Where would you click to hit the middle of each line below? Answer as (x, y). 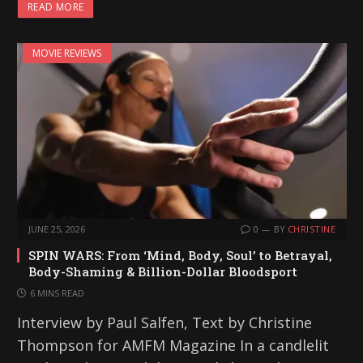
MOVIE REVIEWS (67, 53)
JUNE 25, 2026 (57, 228)
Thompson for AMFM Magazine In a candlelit (173, 345)
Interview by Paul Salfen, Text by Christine (164, 322)
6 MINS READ (57, 293)
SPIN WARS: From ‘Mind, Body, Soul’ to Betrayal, (180, 255)
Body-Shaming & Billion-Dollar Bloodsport (163, 271)
